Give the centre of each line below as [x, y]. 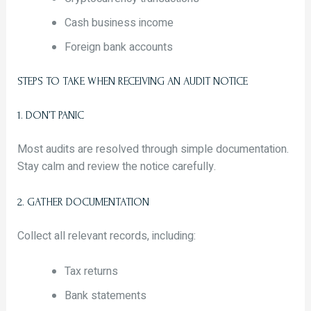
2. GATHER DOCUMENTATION [83, 202]
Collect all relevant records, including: [106, 236]
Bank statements [105, 295]
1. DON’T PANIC [50, 116]
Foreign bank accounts [118, 48]
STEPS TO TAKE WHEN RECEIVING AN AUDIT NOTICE [132, 82]
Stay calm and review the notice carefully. [116, 167]
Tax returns [91, 271]
